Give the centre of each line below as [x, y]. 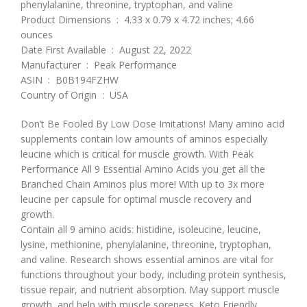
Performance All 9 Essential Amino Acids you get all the [143, 169]
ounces [37, 34]
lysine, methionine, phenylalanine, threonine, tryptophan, [146, 244]
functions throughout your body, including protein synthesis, [153, 274]
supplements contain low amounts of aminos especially [144, 138]
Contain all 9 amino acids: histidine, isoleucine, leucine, [141, 229]
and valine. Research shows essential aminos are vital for [147, 259]
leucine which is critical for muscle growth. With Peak [137, 153]
